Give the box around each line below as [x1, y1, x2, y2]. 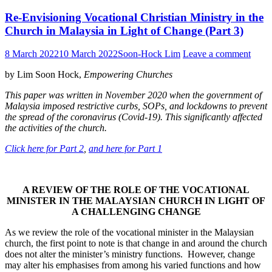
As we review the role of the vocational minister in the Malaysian [5, 227, 254, 238]
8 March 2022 [5, 49, 59, 59]
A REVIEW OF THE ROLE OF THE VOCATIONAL [22, 185, 250, 195]
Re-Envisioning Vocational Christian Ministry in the [5, 10, 263, 24]
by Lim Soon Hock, [5, 69, 84, 80]
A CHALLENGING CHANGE [71, 206, 201, 217]
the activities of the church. [5, 123, 107, 134]
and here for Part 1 [89, 143, 162, 154]
